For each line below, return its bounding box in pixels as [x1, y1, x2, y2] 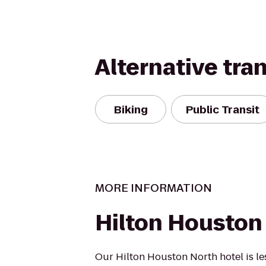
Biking [113, 102, 148, 117]
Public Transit [186, 102, 259, 117]
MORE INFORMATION [95, 180, 212, 195]
